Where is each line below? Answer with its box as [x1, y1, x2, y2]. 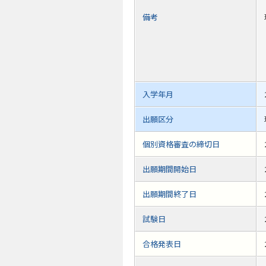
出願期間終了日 [142, 188, 197, 200]
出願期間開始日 [142, 163, 197, 175]
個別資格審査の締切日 [142, 138, 220, 150]
